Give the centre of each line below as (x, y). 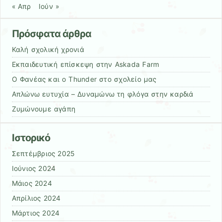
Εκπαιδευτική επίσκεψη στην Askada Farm (85, 64)
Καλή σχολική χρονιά (48, 49)
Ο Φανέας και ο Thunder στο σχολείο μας (84, 79)
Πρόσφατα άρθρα (52, 33)
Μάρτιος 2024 (36, 213)
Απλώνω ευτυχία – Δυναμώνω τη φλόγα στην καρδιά (103, 94)
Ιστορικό (31, 138)
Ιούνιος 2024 (34, 169)
